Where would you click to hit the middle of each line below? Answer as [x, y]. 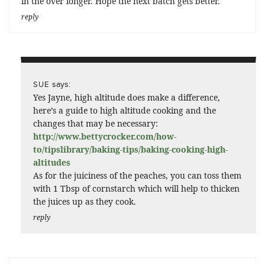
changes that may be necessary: [96, 123]
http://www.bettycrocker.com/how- [105, 136]
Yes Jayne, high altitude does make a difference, [127, 97]
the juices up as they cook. [85, 201]
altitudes [52, 162]
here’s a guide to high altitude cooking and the [125, 110]
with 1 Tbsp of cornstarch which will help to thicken [136, 188]
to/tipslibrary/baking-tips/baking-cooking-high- [130, 149]
